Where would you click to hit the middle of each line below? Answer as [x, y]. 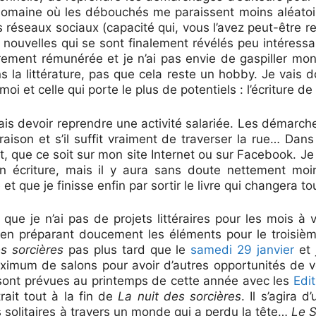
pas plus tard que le [127, 250]
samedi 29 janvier [243, 250]
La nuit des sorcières [180, 296]
